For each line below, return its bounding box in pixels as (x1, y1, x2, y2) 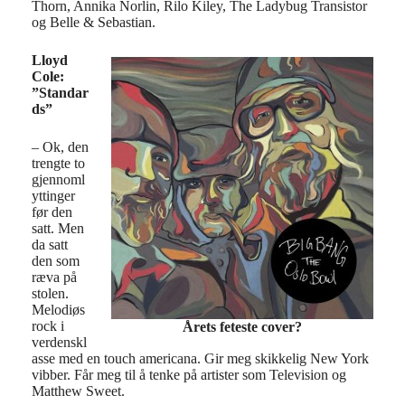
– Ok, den (32, 139, 89, 155)
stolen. (32, 286, 69, 301)
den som (32, 253, 80, 268)
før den (32, 204, 72, 220)
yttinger (32, 188, 75, 203)
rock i (32, 318, 64, 334)
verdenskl (32, 334, 87, 350)
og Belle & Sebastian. (32, 14, 155, 30)
